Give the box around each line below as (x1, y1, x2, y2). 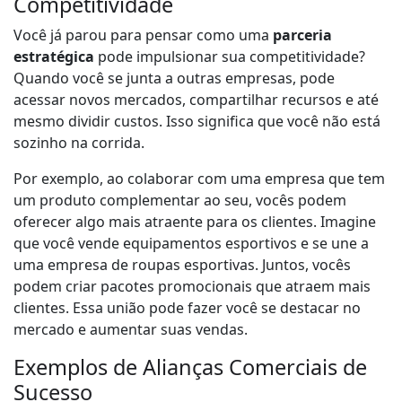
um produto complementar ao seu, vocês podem (13, 190, 346, 211)
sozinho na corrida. (13, 133, 144, 153)
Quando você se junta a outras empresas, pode (13, 68, 335, 89)
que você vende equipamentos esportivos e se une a (13, 233, 369, 254)
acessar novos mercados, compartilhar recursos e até (13, 90, 379, 110)
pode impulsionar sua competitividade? (94, 47, 365, 67)
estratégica (13, 47, 94, 67)
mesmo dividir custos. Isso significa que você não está (13, 111, 380, 132)
